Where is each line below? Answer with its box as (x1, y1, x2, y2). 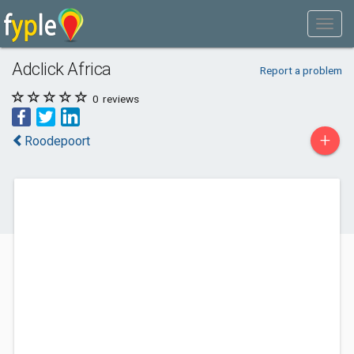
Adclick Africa (12, 58, 111, 79)
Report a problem (259, 64, 342, 77)
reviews (100, 92, 139, 105)
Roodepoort (24, 134, 90, 149)
